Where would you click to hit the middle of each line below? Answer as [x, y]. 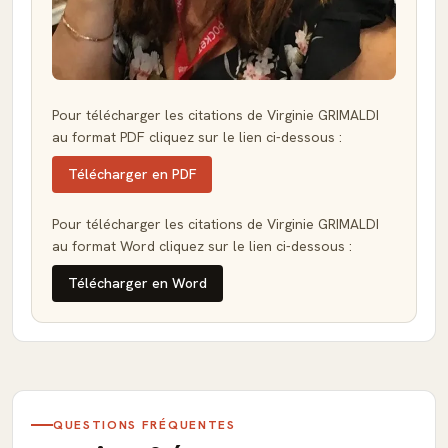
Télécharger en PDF [132, 174]
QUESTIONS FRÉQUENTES [144, 425]
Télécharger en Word [137, 283]
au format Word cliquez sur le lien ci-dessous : [202, 246]
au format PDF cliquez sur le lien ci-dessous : [197, 137]
